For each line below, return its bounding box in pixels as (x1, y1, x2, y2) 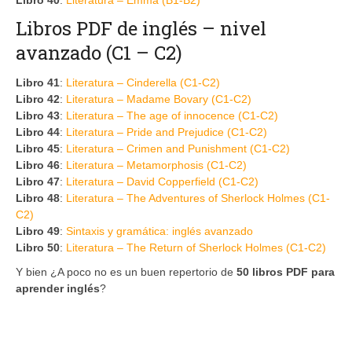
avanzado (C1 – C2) (16, 39, 182, 65)
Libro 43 (16, 108, 60, 122)
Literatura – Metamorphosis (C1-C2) (66, 158, 247, 171)
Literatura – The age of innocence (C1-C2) (66, 108, 278, 122)
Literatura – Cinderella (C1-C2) (66, 75, 220, 89)
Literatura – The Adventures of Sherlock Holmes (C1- (66, 191, 330, 204)
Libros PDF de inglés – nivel (16, 15, 266, 41)
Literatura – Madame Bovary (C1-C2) (66, 92, 251, 105)
